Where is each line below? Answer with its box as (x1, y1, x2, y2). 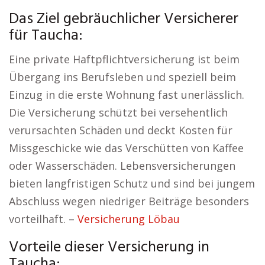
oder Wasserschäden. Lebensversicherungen (9, 159, 235, 173)
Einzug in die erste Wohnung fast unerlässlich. (9, 88, 244, 102)
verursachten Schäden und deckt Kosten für (9, 123, 232, 137)
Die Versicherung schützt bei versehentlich (9, 105, 228, 119)
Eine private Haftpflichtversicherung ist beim (9, 52, 240, 66)
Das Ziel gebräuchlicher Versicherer (9, 7, 238, 31)
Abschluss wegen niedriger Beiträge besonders (9, 194, 249, 208)
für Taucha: (9, 24, 83, 48)
